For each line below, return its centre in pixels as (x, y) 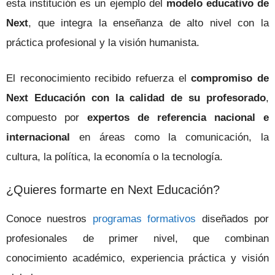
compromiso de (230, 78)
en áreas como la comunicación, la (169, 137)
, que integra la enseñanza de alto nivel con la (149, 23)
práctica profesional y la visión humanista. (103, 43)
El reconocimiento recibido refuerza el (99, 78)
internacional (38, 137)
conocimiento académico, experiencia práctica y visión (137, 258)
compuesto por (47, 117)
